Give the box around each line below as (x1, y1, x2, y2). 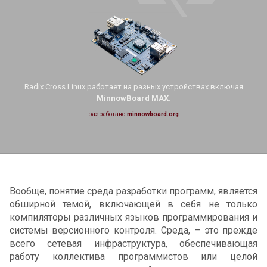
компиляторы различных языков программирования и (9, 211, 258, 223)
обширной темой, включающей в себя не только (9, 198, 258, 210)
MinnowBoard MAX (97, 94, 169, 103)
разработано (88, 111, 127, 118)
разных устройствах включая (133, 82, 243, 92)
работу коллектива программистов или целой (9, 250, 258, 262)
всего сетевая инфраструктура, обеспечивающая (9, 237, 258, 249)
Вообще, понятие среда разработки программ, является (9, 185, 258, 197)
